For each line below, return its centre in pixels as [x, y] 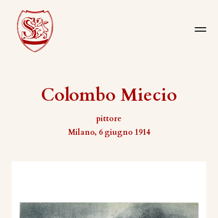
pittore [109, 119]
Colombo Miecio [109, 95]
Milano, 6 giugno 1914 [109, 132]
